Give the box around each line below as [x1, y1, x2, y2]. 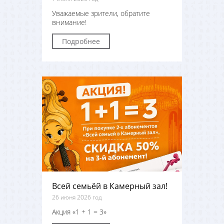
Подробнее [62, 36, 100, 46]
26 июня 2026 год [52, 193, 102, 201]
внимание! [52, 17, 86, 27]
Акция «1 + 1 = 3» [52, 207, 106, 216]
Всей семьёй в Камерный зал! [52, 180, 167, 191]
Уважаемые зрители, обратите [52, 8, 150, 18]
